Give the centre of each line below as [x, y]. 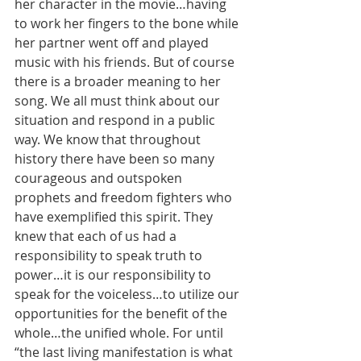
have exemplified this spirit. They [115, 216]
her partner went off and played [113, 42]
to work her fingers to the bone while [128, 23]
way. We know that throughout [109, 139]
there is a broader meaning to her [119, 81]
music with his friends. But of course [126, 62]
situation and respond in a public [116, 120]
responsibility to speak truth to [110, 255]
